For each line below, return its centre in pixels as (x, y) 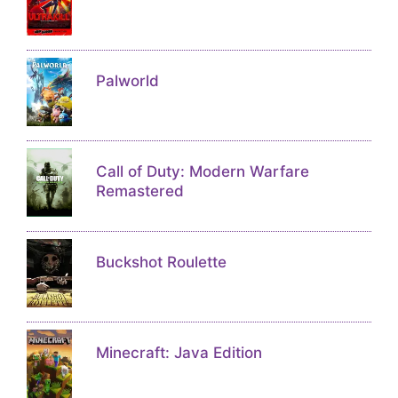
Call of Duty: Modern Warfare (202, 171)
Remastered (139, 191)
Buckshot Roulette (161, 262)
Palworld (127, 81)
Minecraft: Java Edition (179, 353)
